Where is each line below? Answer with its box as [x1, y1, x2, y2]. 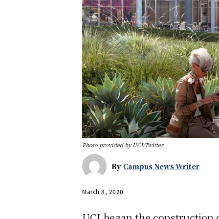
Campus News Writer [123, 161, 199, 172]
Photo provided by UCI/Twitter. [82, 141, 165, 149]
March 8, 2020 [82, 187, 124, 196]
